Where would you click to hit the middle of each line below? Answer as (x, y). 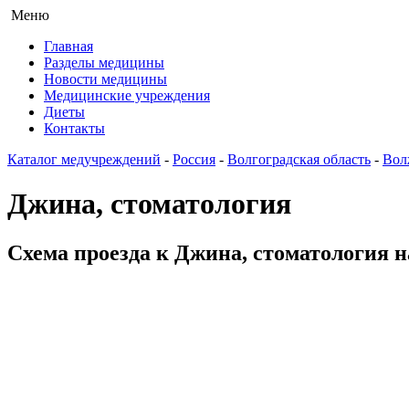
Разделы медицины (104, 63)
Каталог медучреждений (84, 159)
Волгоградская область (299, 159)
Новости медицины (105, 79)
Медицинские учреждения (127, 95)
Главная (68, 46)
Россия (194, 159)
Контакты (74, 128)
